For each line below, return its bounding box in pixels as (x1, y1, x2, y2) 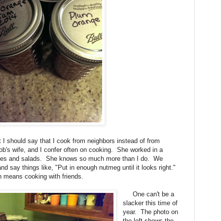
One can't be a (123, 190, 175, 198)
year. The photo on (123, 208, 179, 216)
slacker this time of (123, 199, 178, 207)
